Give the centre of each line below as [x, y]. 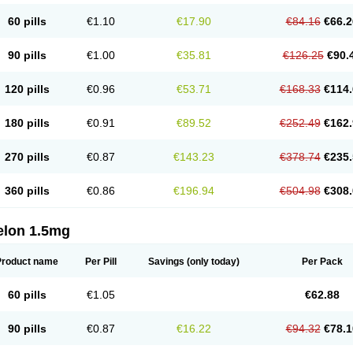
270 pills [27, 157]
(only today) [212, 262]
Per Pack [322, 262]
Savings [166, 262]
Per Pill [101, 262]
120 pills [27, 89]
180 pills [27, 123]
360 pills [27, 191]
